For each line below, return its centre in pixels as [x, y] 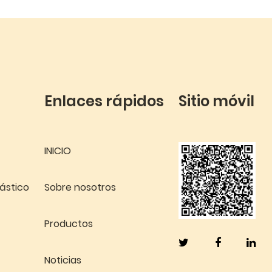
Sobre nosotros [80, 187]
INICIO [57, 151]
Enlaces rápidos [104, 101]
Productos [68, 224]
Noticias [63, 260]
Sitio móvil [216, 101]
